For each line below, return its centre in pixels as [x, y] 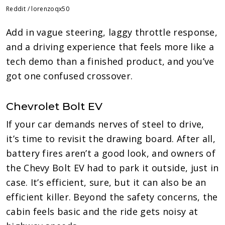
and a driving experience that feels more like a [110, 46]
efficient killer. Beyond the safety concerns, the [112, 197]
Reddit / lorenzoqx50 [38, 9]
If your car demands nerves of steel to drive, [105, 124]
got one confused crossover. [70, 76]
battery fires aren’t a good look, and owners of [111, 153]
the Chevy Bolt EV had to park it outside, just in [113, 167]
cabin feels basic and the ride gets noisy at [102, 211]
